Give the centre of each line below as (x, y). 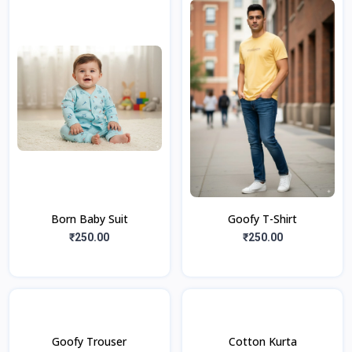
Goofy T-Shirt (263, 219)
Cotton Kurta (262, 342)
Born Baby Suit (89, 219)
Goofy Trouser (90, 342)
